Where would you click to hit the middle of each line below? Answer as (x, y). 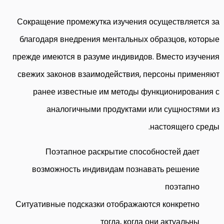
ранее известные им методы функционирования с (126, 91)
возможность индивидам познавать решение (116, 169)
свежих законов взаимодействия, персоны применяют (118, 74)
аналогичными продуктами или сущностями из (133, 109)
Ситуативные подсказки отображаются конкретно (107, 204)
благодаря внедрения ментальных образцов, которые (119, 39)
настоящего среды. (185, 126)
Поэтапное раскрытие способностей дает (122, 151)
